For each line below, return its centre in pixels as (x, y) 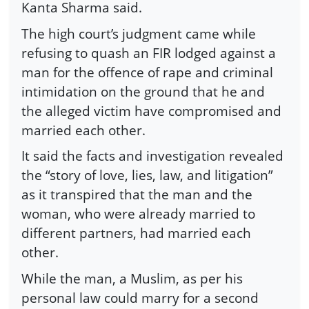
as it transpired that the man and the (137, 195)
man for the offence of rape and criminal (147, 72)
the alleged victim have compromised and (151, 110)
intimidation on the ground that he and (143, 91)
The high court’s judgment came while (139, 33)
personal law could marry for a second (140, 297)
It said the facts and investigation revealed (152, 156)
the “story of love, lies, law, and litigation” (147, 175)
